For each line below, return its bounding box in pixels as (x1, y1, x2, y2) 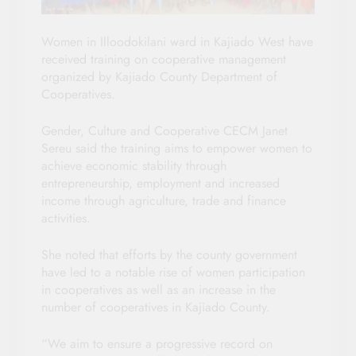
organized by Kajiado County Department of (41, 68, 277, 87)
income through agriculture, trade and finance (41, 192, 286, 211)
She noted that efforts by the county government (41, 246, 297, 265)
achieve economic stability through (41, 157, 226, 176)
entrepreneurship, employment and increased (41, 174, 280, 193)
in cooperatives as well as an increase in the (41, 281, 276, 300)
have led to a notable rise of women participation (41, 263, 305, 282)
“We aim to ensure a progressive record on (41, 335, 273, 354)
